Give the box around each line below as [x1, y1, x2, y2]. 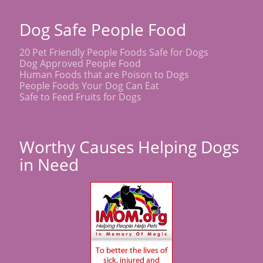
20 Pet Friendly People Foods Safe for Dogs [19, 45, 208, 59]
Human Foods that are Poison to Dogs [19, 68, 189, 81]
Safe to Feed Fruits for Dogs [19, 90, 141, 103]
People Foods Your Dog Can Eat [19, 79, 159, 92]
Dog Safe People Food [19, 18, 186, 41]
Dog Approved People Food [19, 56, 141, 70]
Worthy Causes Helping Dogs [19, 135, 239, 158]
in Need [19, 153, 79, 176]
